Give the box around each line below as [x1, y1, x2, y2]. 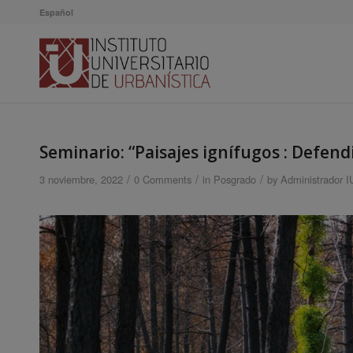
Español [39, 6, 73, 18]
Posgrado [214, 172, 256, 187]
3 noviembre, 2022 [39, 172, 123, 187]
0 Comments [134, 172, 191, 187]
